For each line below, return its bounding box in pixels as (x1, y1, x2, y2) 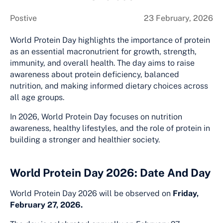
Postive (10, 13, 37, 23)
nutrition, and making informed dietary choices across (10, 81, 208, 91)
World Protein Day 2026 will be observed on (10, 189, 173, 199)
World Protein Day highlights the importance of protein (10, 35, 210, 45)
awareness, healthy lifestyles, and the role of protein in (10, 123, 210, 133)
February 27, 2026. (10, 200, 83, 210)
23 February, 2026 (144, 13, 213, 23)
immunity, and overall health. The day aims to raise (10, 58, 195, 68)
